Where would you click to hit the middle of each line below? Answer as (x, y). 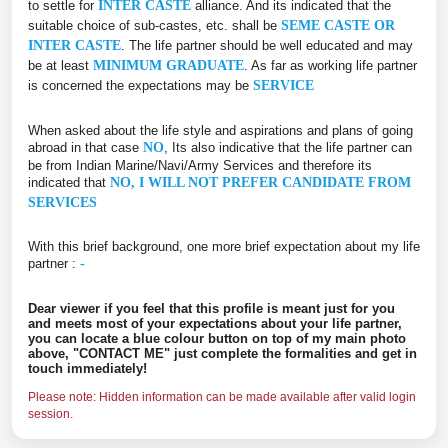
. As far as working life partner (330, 65)
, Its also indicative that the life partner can (288, 147)
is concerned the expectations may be (140, 85)
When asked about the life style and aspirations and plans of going (220, 130)
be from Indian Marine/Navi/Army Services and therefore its (200, 165)
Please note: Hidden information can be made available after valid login (222, 397)
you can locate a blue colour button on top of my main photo (217, 338)
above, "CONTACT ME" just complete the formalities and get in (222, 353)
